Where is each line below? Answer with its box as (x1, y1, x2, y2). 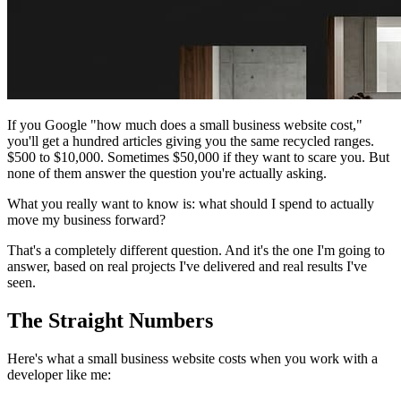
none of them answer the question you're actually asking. (7, 165, 327, 181)
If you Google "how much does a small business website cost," (7, 116, 363, 132)
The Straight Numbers (7, 308, 213, 332)
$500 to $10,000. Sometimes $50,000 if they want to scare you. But (7, 149, 389, 165)
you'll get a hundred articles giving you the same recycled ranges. (7, 132, 374, 149)
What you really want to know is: (7, 195, 199, 211)
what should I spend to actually (199, 195, 374, 211)
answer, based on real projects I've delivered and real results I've (7, 258, 367, 274)
